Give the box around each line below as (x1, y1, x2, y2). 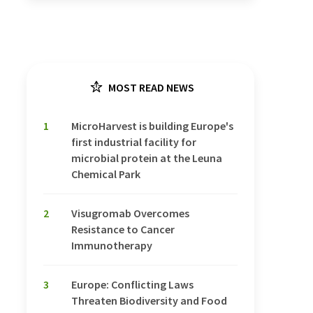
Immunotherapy (71, 238, 152, 252)
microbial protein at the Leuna (71, 150, 222, 165)
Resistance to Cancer (71, 221, 175, 236)
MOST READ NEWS (106, 80, 194, 94)
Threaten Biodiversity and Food (71, 293, 227, 307)
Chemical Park (71, 166, 140, 181)
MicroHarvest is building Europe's (71, 118, 233, 133)
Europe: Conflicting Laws (71, 277, 194, 291)
